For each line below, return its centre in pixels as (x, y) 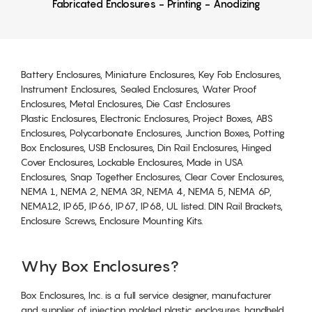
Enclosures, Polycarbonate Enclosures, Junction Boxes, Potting (153, 132)
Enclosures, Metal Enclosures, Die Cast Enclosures (126, 103)
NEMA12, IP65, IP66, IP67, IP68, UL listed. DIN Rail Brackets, (152, 205)
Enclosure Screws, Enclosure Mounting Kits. (112, 220)
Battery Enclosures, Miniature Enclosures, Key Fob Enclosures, (151, 74)
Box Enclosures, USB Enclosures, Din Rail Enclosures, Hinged (146, 147)
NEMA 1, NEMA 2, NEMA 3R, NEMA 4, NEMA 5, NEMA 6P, (146, 191)
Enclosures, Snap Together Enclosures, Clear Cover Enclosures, (153, 176)
